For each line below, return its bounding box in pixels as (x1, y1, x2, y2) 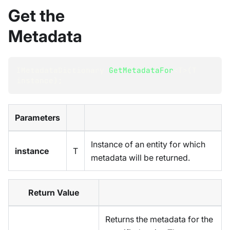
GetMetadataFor (109, 65, 174, 75)
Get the (8, 6, 65, 26)
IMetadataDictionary (16, 65, 104, 75)
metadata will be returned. (91, 152, 190, 163)
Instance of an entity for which (91, 139, 205, 150)
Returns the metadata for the (105, 214, 213, 225)
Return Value (28, 187, 79, 198)
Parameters (15, 112, 60, 123)
